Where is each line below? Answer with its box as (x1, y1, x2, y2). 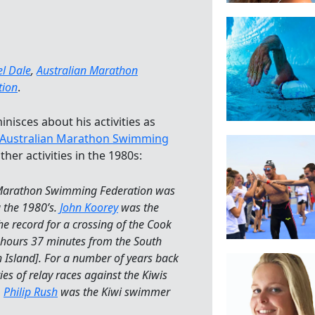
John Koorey (60, 199, 118, 215)
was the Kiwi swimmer (58, 283, 170, 300)
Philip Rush (4, 283, 58, 300)
